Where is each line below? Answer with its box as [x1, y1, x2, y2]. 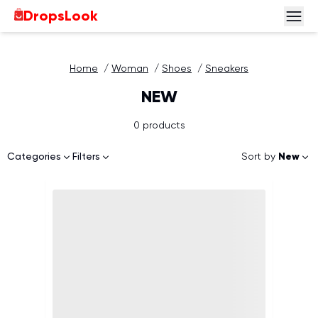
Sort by [241, 151, 275, 162]
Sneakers [205, 64, 248, 74]
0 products [133, 120, 185, 131]
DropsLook [23, 9, 98, 24]
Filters [72, 152, 100, 162]
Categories [7, 152, 61, 162]
